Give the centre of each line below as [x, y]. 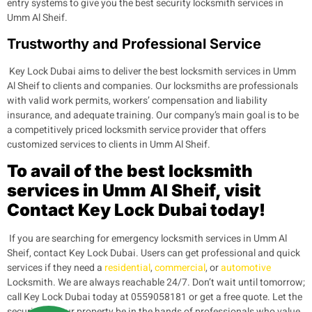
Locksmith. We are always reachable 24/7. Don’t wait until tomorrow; [156, 283]
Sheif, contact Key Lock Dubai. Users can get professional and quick [154, 253]
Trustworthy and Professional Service [134, 44]
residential [127, 268]
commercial [180, 268]
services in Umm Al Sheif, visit [134, 191]
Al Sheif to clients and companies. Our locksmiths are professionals [153, 86]
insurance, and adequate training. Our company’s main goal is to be [153, 116]
